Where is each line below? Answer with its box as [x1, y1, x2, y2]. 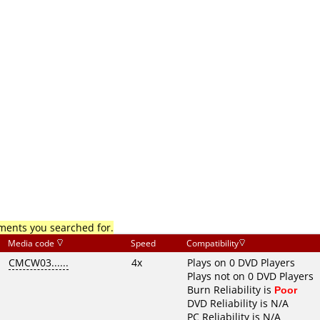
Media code [8, 237, 56, 249]
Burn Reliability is [187, 283, 274, 296]
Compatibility [186, 237, 239, 249]
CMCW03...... [9, 256, 69, 269]
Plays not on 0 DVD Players [187, 269, 314, 283]
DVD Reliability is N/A [187, 296, 289, 310]
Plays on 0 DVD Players [187, 256, 295, 269]
